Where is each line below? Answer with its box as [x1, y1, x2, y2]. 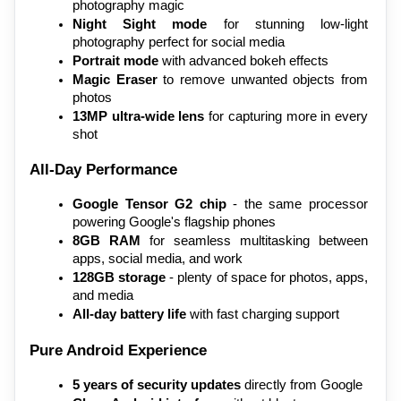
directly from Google [241, 377, 363, 392]
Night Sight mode [73, 16, 208, 31]
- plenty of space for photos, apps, [166, 270, 368, 286]
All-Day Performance [30, 160, 177, 179]
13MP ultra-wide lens [73, 108, 205, 124]
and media [73, 288, 133, 303]
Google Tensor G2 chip [73, 197, 226, 212]
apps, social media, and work [73, 252, 243, 267]
